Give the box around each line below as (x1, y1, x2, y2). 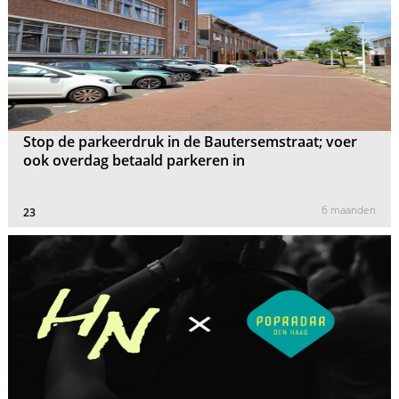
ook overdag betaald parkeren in (23, 151, 246, 171)
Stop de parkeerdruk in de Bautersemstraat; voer (23, 132, 358, 152)
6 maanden (321, 202, 376, 218)
